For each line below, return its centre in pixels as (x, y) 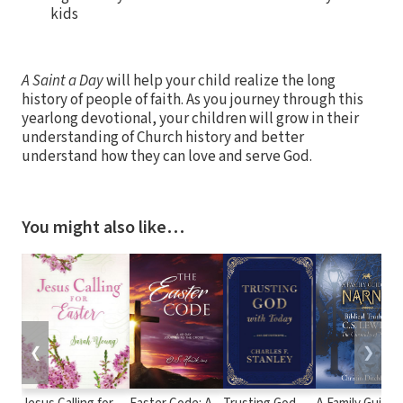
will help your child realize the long (221, 81)
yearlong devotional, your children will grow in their (190, 118)
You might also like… (103, 227)
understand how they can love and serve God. (167, 156)
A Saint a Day (64, 81)
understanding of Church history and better (163, 137)
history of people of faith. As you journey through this (193, 99)
